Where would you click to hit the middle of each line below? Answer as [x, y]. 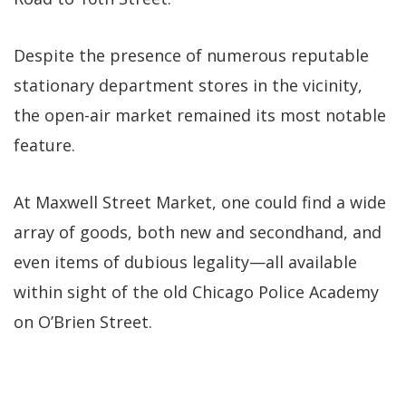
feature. [44, 145]
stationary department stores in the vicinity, [188, 86]
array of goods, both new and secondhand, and [198, 232]
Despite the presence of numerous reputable [191, 56]
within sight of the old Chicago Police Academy [196, 292]
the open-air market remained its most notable [200, 116]
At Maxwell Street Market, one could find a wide [200, 203]
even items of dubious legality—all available [185, 262]
